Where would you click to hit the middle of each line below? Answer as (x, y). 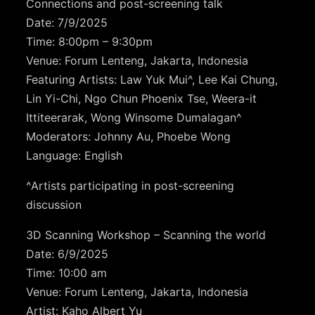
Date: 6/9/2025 (67, 254)
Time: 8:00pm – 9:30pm (90, 42)
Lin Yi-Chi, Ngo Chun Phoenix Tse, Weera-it (142, 99)
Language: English (75, 156)
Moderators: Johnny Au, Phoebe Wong (129, 137)
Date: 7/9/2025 (67, 23)
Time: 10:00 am (67, 273)
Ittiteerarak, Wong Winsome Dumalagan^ (134, 118)
